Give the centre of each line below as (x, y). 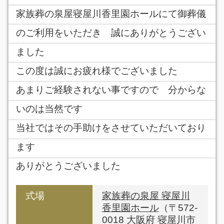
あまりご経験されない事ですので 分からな (111, 90)
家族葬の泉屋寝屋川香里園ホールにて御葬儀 (111, 14)
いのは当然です (49, 109)
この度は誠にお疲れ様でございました (96, 71)
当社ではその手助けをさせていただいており (111, 128)
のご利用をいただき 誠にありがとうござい (111, 33)
